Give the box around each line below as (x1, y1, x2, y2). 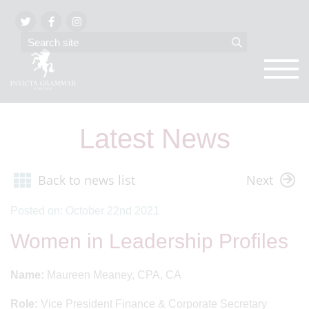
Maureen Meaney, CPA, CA (44, 268, 181, 281)
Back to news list (38, 172, 135, 188)
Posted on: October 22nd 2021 (10, 204, 159, 217)
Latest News (79, 123, 230, 154)
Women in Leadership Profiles (10, 229, 288, 252)
